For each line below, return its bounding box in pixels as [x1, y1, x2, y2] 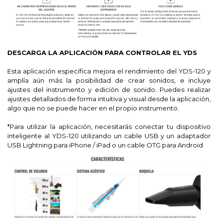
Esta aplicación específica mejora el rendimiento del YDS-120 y [7, 67, 211, 75]
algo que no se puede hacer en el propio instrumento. [7, 104, 179, 112]
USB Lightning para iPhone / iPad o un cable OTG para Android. [7, 141, 204, 149]
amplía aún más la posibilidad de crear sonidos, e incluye [7, 76, 211, 84]
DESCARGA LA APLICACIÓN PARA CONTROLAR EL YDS [7, 48, 197, 56]
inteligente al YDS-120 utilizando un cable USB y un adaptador [7, 131, 211, 140]
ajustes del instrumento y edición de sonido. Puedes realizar [7, 85, 211, 93]
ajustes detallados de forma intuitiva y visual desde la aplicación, [7, 94, 211, 103]
